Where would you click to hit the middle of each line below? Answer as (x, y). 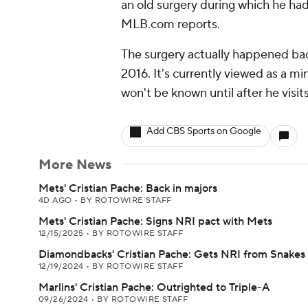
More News (75, 165)
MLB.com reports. (170, 24)
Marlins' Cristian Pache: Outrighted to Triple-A (154, 287)
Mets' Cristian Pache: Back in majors (128, 188)
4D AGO (57, 200)
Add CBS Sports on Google (204, 131)
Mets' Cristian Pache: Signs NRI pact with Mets (155, 221)
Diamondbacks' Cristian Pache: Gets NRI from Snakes (172, 254)
